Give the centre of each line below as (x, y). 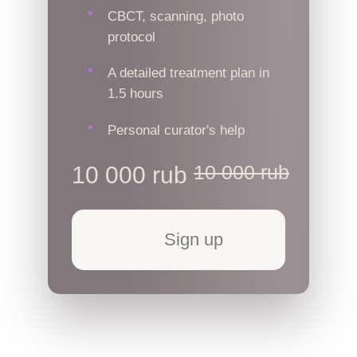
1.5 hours (136, 94)
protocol (132, 36)
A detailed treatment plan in (189, 73)
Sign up (194, 239)
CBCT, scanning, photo (176, 16)
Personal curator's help (177, 129)
